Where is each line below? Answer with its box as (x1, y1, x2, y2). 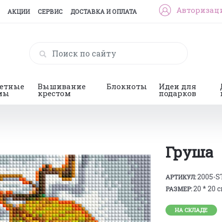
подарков (159, 88, 197, 98)
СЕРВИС (38, 7, 62, 15)
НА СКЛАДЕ (175, 206, 208, 214)
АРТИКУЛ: (166, 173, 196, 181)
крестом (38, 88, 71, 98)
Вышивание (38, 81, 86, 91)
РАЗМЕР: (166, 185, 192, 193)
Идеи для (159, 81, 197, 91)
